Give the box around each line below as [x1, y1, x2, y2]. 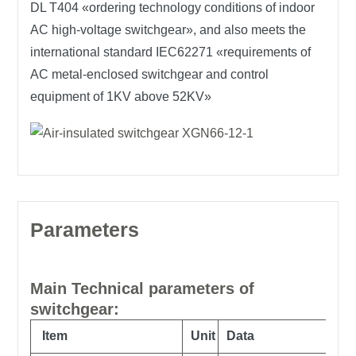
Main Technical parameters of [30, 280, 255, 297]
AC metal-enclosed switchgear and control [30, 68, 269, 81]
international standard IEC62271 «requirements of [30, 45, 311, 59]
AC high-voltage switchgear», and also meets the [30, 23, 307, 37]
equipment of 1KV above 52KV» [30, 90, 212, 103]
